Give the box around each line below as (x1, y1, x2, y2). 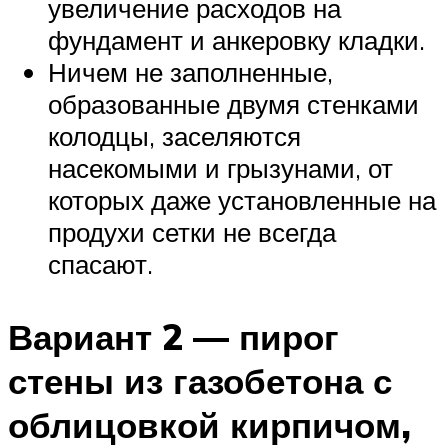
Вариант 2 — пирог (8, 315, 339, 360)
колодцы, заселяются (48, 120, 301, 153)
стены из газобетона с (8, 359, 392, 404)
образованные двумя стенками (48, 88, 419, 121)
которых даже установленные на (48, 184, 436, 217)
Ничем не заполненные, (48, 56, 333, 89)
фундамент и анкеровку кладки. (48, 24, 425, 57)
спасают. (48, 248, 153, 281)
